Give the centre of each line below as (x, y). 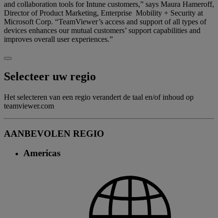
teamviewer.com (29, 106)
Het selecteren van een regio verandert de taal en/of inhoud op (99, 97)
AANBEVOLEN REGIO (54, 133)
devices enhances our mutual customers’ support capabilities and (102, 31)
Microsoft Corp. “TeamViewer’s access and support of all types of (105, 22)
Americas (42, 153)
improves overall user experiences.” (58, 39)
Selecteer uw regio (50, 77)
